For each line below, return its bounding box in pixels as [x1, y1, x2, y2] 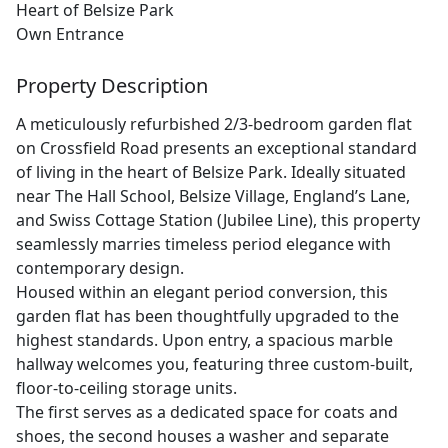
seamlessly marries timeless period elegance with [16, 233, 391, 256]
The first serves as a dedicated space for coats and [16, 401, 398, 424]
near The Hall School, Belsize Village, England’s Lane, [16, 185, 410, 208]
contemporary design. [16, 257, 184, 280]
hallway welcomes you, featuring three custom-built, [16, 353, 413, 376]
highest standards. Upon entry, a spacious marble [16, 329, 393, 352]
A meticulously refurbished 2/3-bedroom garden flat [16, 113, 412, 136]
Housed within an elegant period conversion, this [16, 281, 388, 304]
